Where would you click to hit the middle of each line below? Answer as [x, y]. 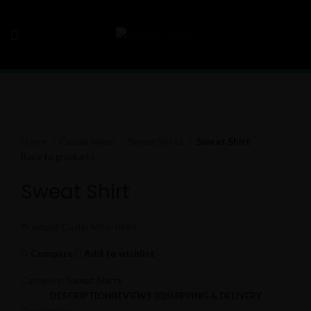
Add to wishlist [120, 253]
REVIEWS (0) [138, 295]
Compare [51, 253]
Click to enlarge [54, 125]
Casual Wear [88, 141]
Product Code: [55, 226]
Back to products [58, 156]
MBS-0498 [113, 226]
